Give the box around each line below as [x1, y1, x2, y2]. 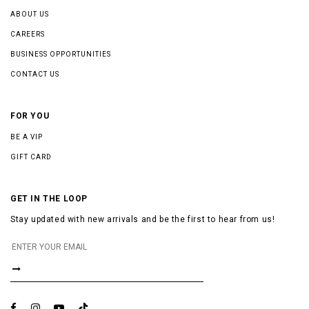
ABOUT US [10, 10, 49, 18]
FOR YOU [10, 110, 50, 121]
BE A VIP [10, 132, 43, 141]
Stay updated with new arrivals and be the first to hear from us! [10, 214, 275, 224]
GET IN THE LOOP [10, 193, 88, 203]
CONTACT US [10, 70, 59, 78]
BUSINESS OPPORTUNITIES [10, 50, 111, 58]
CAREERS [10, 30, 45, 38]
